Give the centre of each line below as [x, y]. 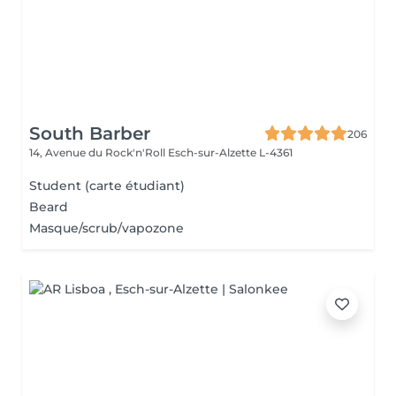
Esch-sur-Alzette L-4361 [230, 152]
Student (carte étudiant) [107, 186]
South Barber [90, 133]
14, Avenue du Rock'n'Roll [99, 152]
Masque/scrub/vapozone [107, 228]
